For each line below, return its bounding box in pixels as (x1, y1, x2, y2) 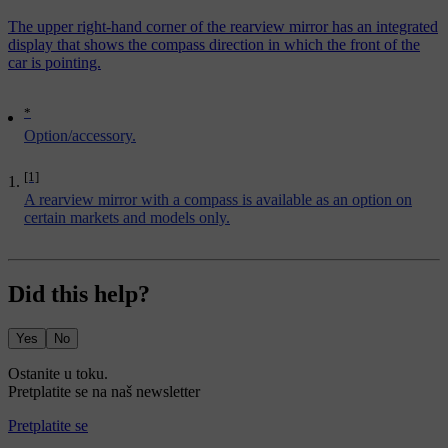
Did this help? (8, 280, 150, 307)
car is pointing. (8, 54, 101, 72)
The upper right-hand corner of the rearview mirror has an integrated (8, 18, 438, 36)
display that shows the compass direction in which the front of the (8, 36, 420, 54)
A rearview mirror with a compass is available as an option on (24, 190, 412, 208)
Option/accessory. (24, 126, 136, 144)
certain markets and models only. (24, 208, 230, 226)
